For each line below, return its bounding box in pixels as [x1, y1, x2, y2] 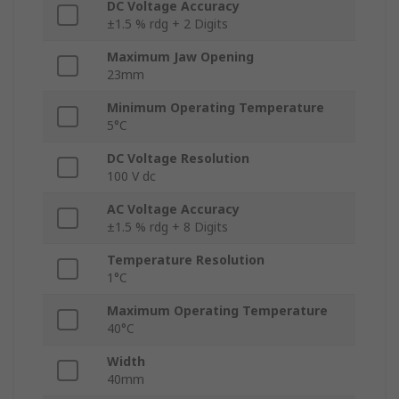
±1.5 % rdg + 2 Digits [107, 15, 228, 33]
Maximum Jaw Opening [107, 48, 254, 66]
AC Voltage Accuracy [107, 200, 240, 218]
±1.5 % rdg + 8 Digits [107, 218, 228, 236]
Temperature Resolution [107, 251, 265, 269]
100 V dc [107, 167, 156, 185]
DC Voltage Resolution [107, 150, 249, 167]
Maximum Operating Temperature [107, 302, 328, 320]
